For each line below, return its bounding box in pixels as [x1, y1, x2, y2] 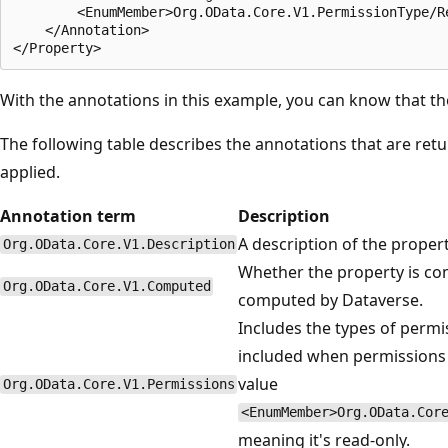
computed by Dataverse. [238, 288, 423, 311]
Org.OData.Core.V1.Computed [2, 278, 211, 295]
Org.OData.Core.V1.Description [2, 236, 235, 253]
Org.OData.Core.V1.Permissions [2, 376, 235, 393]
